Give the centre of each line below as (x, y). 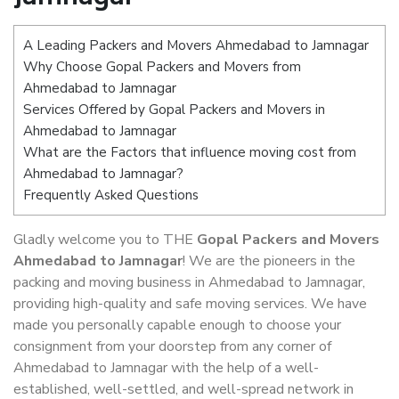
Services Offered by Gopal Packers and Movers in (174, 110)
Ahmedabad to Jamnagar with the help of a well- (166, 368)
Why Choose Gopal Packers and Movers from (162, 67)
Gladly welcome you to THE (105, 240)
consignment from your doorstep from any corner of (172, 347)
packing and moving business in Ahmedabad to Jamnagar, (189, 283)
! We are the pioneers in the (269, 261)
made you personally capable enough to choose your (177, 326)
